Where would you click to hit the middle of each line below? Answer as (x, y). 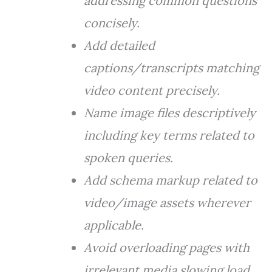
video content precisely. (152, 90)
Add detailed (119, 45)
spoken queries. (128, 158)
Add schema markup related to (171, 180)
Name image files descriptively (170, 113)
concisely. (112, 23)
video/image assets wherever (167, 202)
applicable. (114, 225)
